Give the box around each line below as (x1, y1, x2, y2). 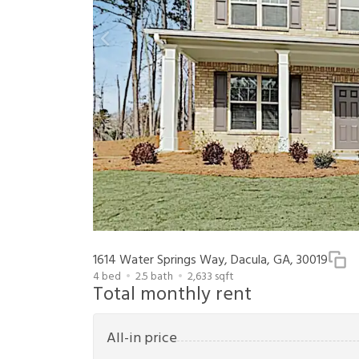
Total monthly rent (93, 280, 252, 311)
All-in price (107, 327, 177, 351)
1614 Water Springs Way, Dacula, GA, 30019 (93, 250, 328, 272)
